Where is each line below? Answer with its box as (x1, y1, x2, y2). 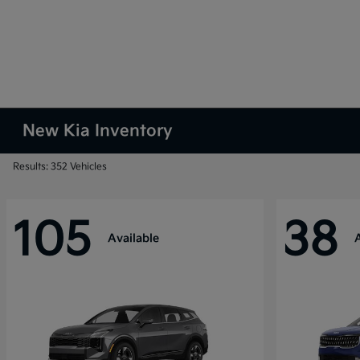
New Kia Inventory (22, 121, 174, 141)
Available (108, 231, 159, 245)
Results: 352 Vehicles (13, 161, 107, 173)
